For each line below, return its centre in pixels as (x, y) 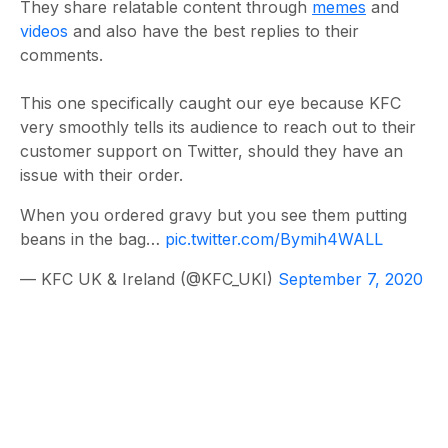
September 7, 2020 (350, 278)
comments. (61, 54)
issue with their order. (101, 174)
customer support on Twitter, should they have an (211, 150)
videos (44, 30)
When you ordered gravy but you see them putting (213, 214)
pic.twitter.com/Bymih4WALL (274, 238)
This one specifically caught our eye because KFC (210, 102)
